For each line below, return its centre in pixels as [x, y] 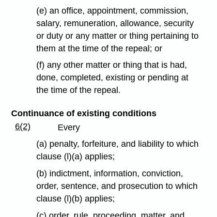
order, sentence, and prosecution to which [117, 186]
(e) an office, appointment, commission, [113, 10]
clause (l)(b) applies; [76, 199]
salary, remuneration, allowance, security [115, 23]
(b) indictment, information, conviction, [110, 174]
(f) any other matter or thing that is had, [112, 65]
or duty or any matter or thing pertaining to [118, 36]
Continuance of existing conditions [84, 113]
